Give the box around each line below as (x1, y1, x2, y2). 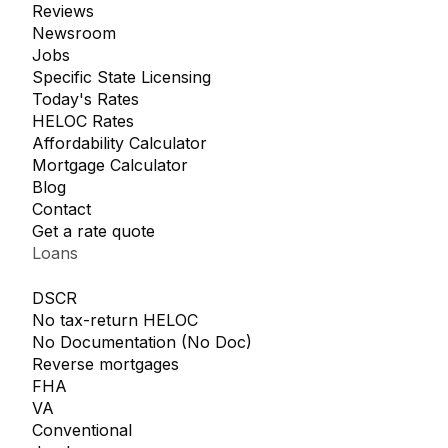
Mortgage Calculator (32, 155, 188, 176)
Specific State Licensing (32, 67, 211, 88)
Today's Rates (32, 89, 139, 110)
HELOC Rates (32, 111, 134, 132)
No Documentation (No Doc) (32, 331, 252, 352)
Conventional (32, 419, 132, 440)
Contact (32, 199, 91, 220)
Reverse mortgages (32, 353, 179, 374)
